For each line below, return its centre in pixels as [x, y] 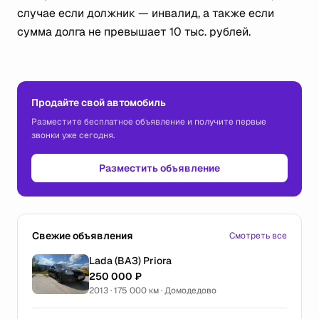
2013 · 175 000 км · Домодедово [153, 291]
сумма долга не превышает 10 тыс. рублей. [134, 32]
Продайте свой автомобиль [99, 103]
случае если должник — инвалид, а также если [146, 13]
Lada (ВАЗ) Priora [130, 261]
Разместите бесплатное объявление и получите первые [149, 122]
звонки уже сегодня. [73, 135]
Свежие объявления [83, 236]
